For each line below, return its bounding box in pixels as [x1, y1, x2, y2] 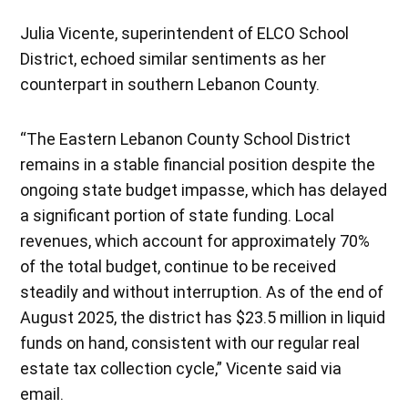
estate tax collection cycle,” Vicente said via [20, 358, 342, 378]
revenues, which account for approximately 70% [20, 230, 371, 250]
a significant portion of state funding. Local [20, 205, 335, 225]
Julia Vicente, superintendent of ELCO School [20, 23, 350, 43]
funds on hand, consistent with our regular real [20, 332, 361, 352]
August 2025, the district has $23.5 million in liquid [20, 307, 386, 327]
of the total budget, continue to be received [20, 256, 337, 276]
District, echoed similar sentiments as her [20, 48, 327, 68]
